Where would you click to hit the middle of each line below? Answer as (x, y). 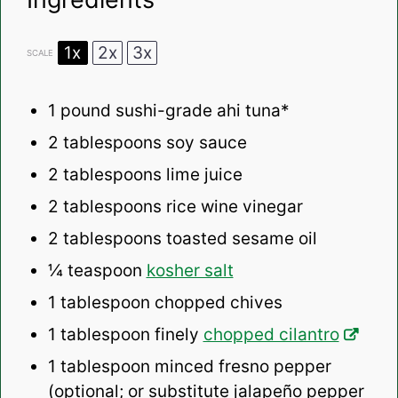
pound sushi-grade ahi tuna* (172, 111)
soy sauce (204, 143)
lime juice (202, 175)
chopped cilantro (271, 335)
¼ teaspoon (95, 271)
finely (176, 335)
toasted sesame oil (239, 239)
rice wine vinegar (232, 207)
